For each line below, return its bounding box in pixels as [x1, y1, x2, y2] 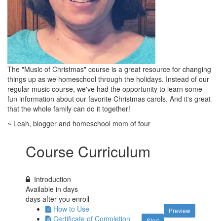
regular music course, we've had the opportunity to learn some [7, 83, 202, 94]
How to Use [53, 203, 90, 214]
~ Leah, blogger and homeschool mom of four [7, 118, 150, 128]
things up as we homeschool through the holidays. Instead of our [7, 74, 209, 84]
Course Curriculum [26, 140, 151, 162]
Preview [168, 206, 190, 215]
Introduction [34, 174, 72, 184]
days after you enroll [26, 193, 90, 204]
